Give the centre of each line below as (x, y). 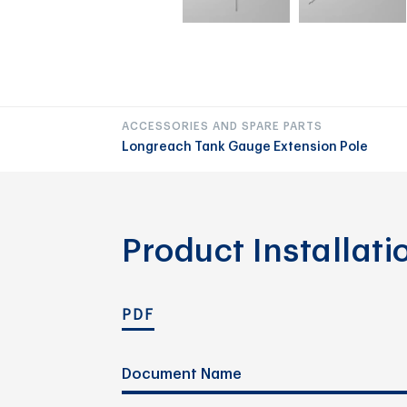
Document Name (182, 374)
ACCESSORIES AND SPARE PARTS (223, 127)
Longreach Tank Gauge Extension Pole (245, 148)
